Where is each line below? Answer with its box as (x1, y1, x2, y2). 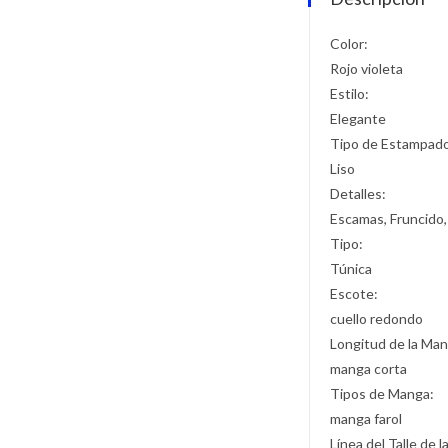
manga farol (330, 410, 403, 427)
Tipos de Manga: (330, 385, 435, 402)
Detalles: (330, 185, 387, 202)
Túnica (330, 260, 373, 277)
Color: (330, 35, 369, 52)
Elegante (330, 110, 387, 127)
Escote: (330, 285, 379, 302)
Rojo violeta (330, 60, 404, 77)
